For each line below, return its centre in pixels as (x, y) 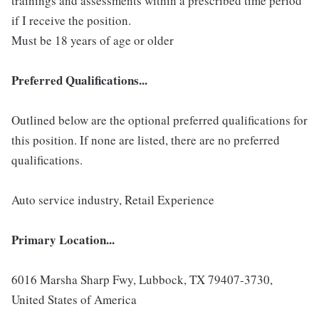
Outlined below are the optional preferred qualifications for (159, 120)
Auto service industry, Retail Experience (113, 200)
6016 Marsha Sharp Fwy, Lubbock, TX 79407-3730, (142, 280)
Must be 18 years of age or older (93, 41)
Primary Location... (63, 240)
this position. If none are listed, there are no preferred (146, 140)
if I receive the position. (71, 21)
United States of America (74, 300)
